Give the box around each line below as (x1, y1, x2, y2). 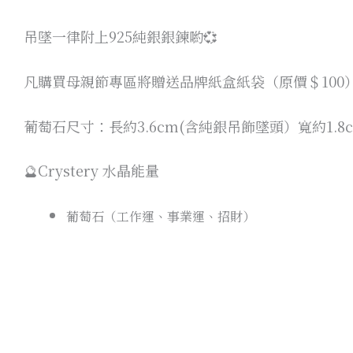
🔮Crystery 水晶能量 (24, 160, 159, 181)
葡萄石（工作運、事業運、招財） (66, 207, 255, 226)
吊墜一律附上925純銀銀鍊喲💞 (24, 26, 217, 47)
